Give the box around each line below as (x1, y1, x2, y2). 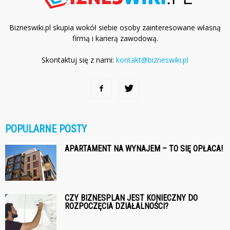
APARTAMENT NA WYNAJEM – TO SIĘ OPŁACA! (65, 144, 223, 154)
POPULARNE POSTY (5, 123, 87, 136)
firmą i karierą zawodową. (72, 33, 158, 44)
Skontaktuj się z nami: (42, 55, 116, 65)
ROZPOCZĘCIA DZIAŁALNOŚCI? (65, 201, 168, 212)
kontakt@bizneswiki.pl (116, 55, 188, 65)
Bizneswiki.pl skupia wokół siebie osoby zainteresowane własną (9, 23, 221, 33)
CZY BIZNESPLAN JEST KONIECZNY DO (65, 193, 198, 203)
